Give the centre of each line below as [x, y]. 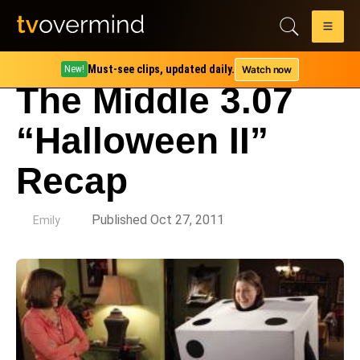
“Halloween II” [142, 141]
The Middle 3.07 [155, 100]
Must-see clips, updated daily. [162, 69]
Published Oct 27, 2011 [158, 220]
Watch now [267, 69]
